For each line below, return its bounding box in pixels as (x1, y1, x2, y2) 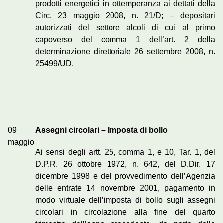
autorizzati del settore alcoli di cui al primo (35, 23, 215, 32)
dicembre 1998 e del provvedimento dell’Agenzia (35, 172, 215, 181)
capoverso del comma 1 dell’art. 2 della (35, 35, 215, 44)
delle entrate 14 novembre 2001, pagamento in (35, 184, 215, 193)
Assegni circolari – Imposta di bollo (35, 126, 168, 135)
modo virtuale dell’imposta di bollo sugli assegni (35, 196, 215, 205)
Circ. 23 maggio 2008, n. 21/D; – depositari (35, 11, 215, 20)
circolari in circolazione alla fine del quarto (35, 208, 215, 217)
